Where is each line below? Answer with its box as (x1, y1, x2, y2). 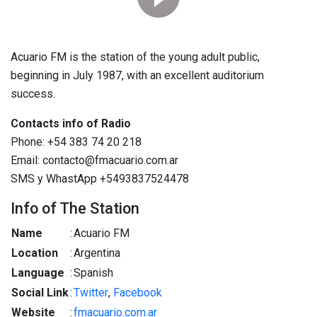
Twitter (74, 286, 108, 299)
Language (11, 266, 64, 279)
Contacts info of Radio (11, 117, 131, 130)
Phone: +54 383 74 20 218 (11, 135, 142, 149)
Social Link (11, 286, 69, 299)
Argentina (74, 246, 120, 260)
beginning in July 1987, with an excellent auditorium (11, 69, 264, 82)
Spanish (74, 266, 113, 279)
